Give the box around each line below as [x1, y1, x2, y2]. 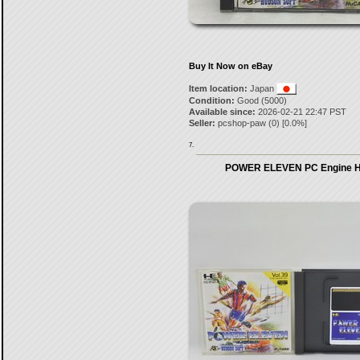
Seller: [188, 118, 215, 128]
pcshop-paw [217, 118, 266, 128]
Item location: [188, 84, 247, 93]
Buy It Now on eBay [188, 61, 272, 71]
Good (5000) [234, 96, 287, 105]
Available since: [188, 107, 256, 117]
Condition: [188, 96, 235, 105]
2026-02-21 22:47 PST [255, 107, 346, 117]
